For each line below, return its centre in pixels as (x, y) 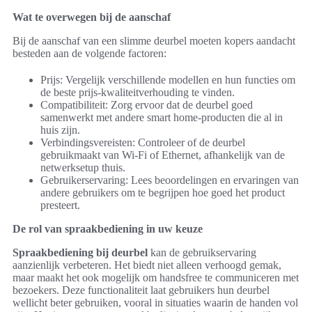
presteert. (60, 205)
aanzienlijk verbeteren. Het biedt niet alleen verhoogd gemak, (147, 265)
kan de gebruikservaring (202, 253)
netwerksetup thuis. (83, 168)
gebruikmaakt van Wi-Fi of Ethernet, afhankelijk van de (163, 155)
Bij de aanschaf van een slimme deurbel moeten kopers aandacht (154, 41)
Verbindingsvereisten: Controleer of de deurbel (143, 143)
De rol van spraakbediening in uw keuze (108, 229)
